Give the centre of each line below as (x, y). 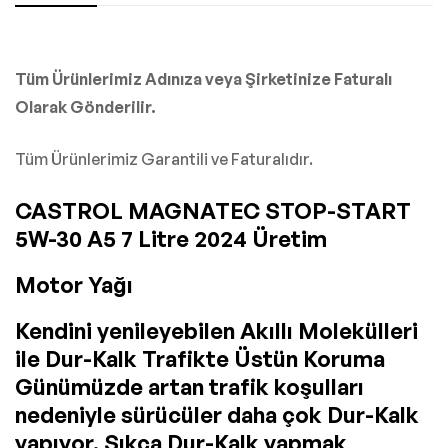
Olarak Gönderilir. (85, 107)
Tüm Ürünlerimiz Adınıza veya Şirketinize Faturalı (203, 79)
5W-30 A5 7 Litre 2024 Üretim (171, 239)
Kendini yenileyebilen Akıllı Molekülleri (216, 331)
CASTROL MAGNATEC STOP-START (213, 211)
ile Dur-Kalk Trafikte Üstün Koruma (200, 359)
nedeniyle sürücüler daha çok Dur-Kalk (217, 415)
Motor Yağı (74, 285)
